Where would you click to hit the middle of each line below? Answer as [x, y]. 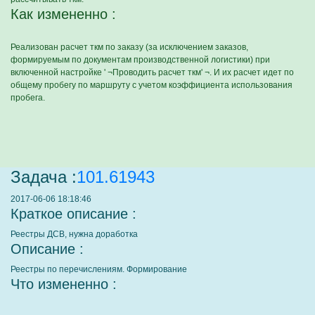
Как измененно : [63, 14]
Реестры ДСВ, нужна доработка [74, 234]
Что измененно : [64, 284]
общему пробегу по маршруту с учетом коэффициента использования [152, 85]
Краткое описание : [73, 214]
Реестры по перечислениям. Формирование [99, 269]
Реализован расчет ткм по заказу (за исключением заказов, [129, 47]
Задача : [44, 177]
